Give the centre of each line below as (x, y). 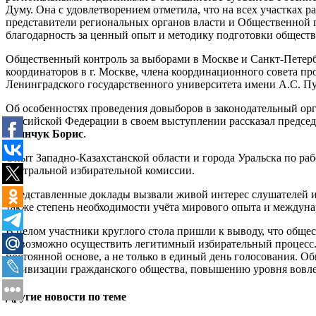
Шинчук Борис (44, 133)
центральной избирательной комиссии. (102, 170)
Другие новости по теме (66, 296)
